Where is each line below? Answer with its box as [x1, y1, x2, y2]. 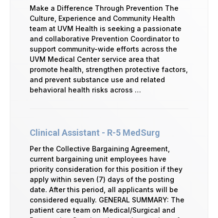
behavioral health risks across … [30, 85, 141, 94]
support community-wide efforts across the [30, 44, 177, 53]
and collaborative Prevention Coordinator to [30, 34, 180, 43]
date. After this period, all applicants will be [30, 185, 178, 194]
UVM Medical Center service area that [30, 54, 160, 63]
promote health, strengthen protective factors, [30, 65, 188, 73]
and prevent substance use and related [30, 75, 165, 84]
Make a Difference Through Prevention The [30, 3, 179, 12]
